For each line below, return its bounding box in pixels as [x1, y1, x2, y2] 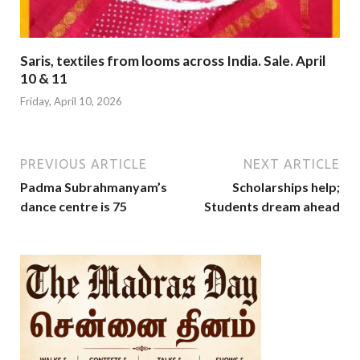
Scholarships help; [232, 179, 340, 195]
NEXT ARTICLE [243, 157, 340, 172]
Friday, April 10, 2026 [20, 95, 122, 108]
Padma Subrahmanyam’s [20, 179, 167, 195]
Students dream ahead [204, 198, 340, 215]
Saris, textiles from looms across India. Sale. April [20, 51, 325, 69]
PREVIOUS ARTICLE [20, 157, 147, 172]
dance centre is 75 [20, 198, 127, 215]
